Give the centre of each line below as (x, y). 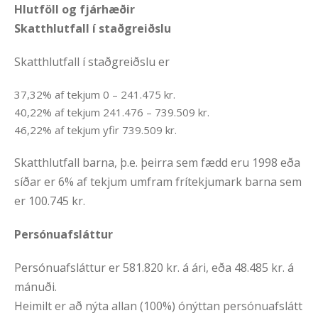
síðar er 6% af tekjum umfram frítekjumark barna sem (158, 182)
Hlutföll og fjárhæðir (75, 10)
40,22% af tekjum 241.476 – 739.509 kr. (112, 113)
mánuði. (35, 287)
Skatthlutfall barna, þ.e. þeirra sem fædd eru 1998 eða (157, 163)
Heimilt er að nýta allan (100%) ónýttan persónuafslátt (158, 306)
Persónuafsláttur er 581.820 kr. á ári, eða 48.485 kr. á (154, 268)
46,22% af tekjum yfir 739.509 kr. (95, 130)
